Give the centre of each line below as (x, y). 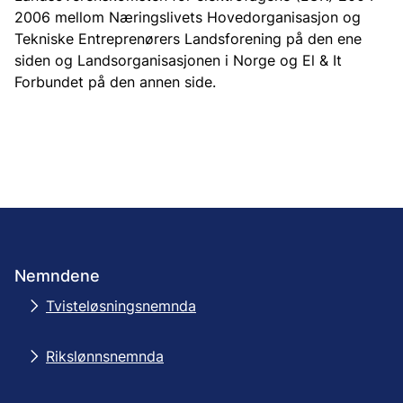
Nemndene (57, 275)
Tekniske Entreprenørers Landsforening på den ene (188, 39)
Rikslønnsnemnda (105, 356)
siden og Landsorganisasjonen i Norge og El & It (178, 60)
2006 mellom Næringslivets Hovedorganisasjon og (188, 17)
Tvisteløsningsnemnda (121, 306)
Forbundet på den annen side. (115, 82)
